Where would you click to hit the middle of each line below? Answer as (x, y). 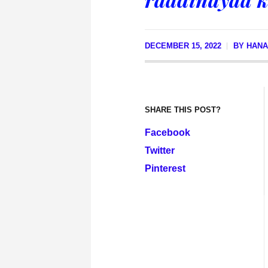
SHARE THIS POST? (183, 109)
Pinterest (165, 168)
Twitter (160, 150)
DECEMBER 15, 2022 (183, 46)
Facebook (167, 132)
